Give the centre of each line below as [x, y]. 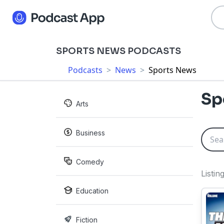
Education [92, 191]
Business [90, 133]
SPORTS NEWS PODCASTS [118, 51]
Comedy [90, 162]
